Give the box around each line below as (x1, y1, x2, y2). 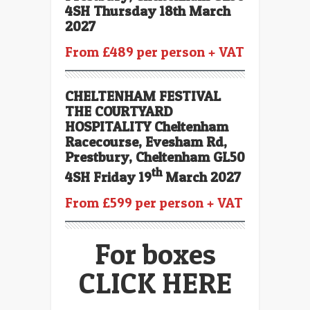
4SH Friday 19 (65, 168, 152, 185)
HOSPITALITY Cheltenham (65, 118, 228, 135)
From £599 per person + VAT (65, 194, 243, 211)
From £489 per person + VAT (65, 43, 244, 60)
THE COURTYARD (65, 102, 172, 120)
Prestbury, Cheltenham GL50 (65, 148, 245, 165)
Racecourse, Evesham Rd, (65, 133, 227, 150)
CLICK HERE (78, 264, 232, 300)
